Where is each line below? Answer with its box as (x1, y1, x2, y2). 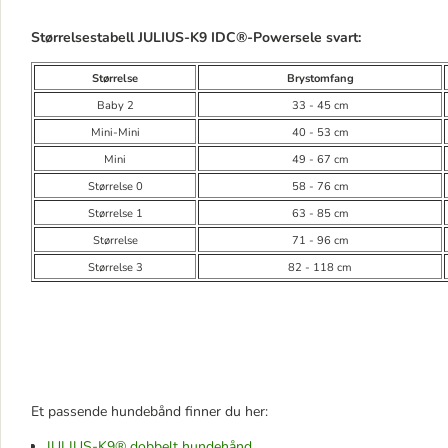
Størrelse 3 (87, 260, 143, 275)
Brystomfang (286, 71, 354, 86)
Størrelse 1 (87, 206, 143, 221)
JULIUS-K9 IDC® (138, 28, 247, 47)
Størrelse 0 (87, 179, 143, 194)
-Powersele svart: (247, 28, 361, 47)
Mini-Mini (90, 125, 140, 140)
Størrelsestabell (31, 28, 138, 47)
